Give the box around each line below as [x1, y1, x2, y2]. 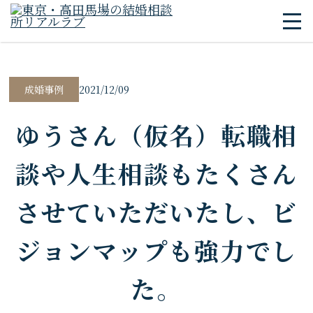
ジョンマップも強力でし [15, 233, 298, 268]
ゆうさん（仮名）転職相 [15, 117, 298, 152]
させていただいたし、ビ [15, 194, 298, 229]
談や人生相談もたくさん [15, 156, 298, 191]
